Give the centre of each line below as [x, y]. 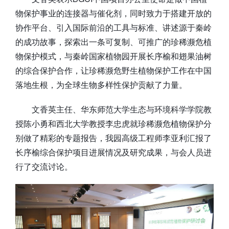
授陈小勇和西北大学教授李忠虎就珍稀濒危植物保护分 [113, 123]
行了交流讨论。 [44, 166]
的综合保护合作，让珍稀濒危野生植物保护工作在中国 [113, 70]
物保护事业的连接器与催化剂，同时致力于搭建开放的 [113, 13]
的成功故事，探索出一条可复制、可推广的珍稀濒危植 [113, 41]
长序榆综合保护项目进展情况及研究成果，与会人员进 [113, 152]
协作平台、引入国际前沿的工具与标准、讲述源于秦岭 [113, 27]
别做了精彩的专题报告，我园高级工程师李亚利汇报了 [113, 138]
